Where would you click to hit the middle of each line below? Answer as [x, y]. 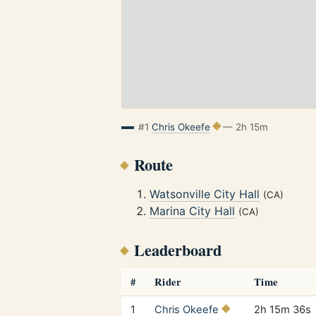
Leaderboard [177, 250]
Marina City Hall [192, 211]
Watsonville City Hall [205, 194]
